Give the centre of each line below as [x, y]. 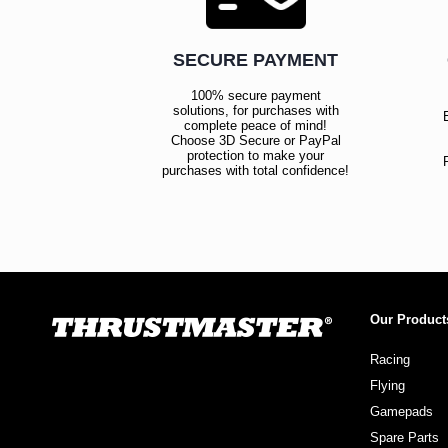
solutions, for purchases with [255, 110]
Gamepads [401, 411]
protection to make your [256, 155]
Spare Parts [404, 437]
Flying [387, 385]
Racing [389, 359]
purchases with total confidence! [256, 170]
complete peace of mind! [256, 125]
